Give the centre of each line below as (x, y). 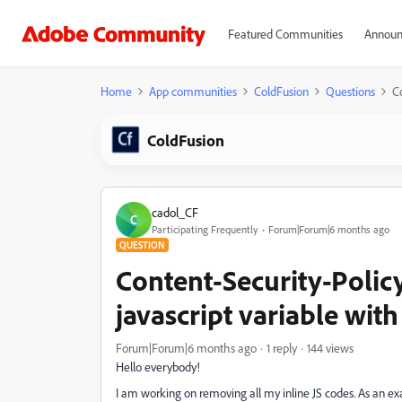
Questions (350, 91)
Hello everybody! (158, 367)
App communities (193, 91)
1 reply (282, 348)
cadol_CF (175, 212)
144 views (330, 348)
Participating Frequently (205, 229)
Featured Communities (285, 34)
